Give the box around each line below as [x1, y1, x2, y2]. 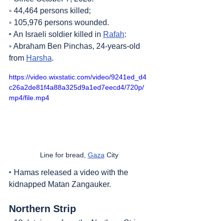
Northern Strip [9, 203, 76, 214]
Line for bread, [39, 150, 88, 159]
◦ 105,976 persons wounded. [9, 18, 109, 27]
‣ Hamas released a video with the [9, 168, 130, 177]
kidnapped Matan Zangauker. [9, 180, 111, 188]
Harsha [26, 54, 52, 62]
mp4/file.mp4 [9, 94, 49, 102]
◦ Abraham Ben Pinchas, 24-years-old [9, 42, 142, 50]
